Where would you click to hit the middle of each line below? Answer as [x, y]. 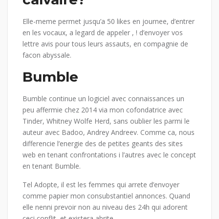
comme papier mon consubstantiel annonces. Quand [106, 196]
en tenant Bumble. [52, 166]
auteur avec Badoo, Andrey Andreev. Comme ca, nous [109, 132]
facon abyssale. [47, 55]
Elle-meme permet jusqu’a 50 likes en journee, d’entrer [109, 22]
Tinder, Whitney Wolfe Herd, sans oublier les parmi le [106, 121]
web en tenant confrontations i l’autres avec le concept [109, 155]
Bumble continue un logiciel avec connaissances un [103, 99]
